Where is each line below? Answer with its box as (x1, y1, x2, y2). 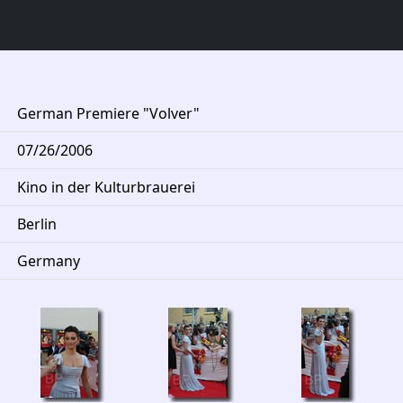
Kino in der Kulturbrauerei (17, 177, 195, 197)
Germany (17, 251, 80, 271)
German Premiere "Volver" (17, 103, 200, 123)
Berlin (17, 214, 57, 234)
